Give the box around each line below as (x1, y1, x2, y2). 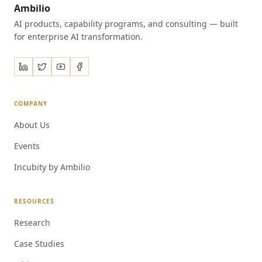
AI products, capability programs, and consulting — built (14, 18, 238, 29)
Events (14, 140, 40, 151)
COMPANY (14, 99, 47, 108)
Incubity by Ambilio (14, 161, 90, 173)
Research (14, 217, 50, 228)
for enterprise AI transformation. (14, 31, 143, 42)
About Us (14, 119, 50, 130)
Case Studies (14, 238, 64, 249)
